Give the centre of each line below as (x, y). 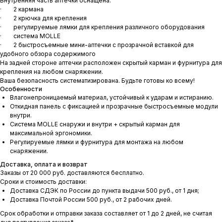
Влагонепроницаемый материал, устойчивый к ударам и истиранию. (112, 98)
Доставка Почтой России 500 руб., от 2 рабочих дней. (91, 200)
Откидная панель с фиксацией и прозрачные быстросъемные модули (114, 107)
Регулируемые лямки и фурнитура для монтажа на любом (97, 142)
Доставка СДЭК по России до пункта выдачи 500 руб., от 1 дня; (105, 191)
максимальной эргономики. (51, 133)
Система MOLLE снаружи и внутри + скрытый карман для (95, 124)
